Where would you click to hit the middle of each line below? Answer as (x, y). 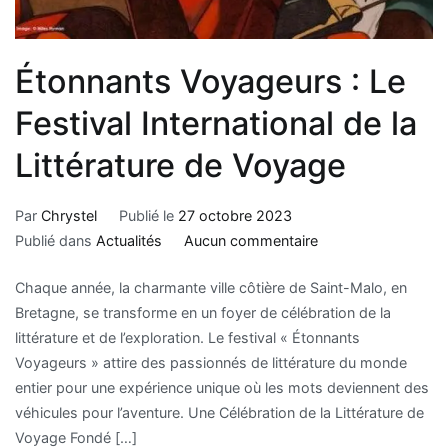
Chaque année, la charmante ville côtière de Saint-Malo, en (211, 287)
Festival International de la (216, 123)
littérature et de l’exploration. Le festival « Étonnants (187, 337)
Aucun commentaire (250, 240)
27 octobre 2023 (234, 215)
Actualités (129, 240)
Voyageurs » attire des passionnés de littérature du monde (211, 362)
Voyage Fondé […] (76, 437)
